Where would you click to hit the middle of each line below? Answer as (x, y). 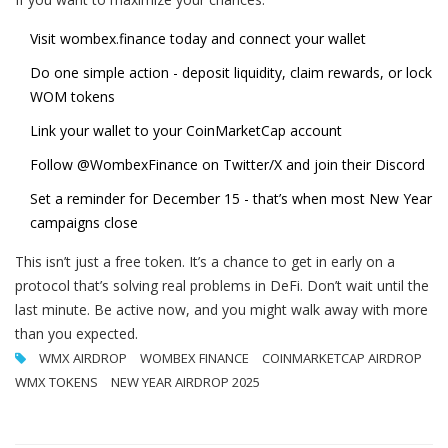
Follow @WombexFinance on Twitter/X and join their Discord (227, 165)
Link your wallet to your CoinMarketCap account (186, 131)
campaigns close (84, 223)
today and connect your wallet (266, 39)
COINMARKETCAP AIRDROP (342, 358)
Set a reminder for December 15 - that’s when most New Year (231, 199)
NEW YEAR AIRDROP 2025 (185, 382)
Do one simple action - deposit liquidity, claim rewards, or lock (231, 73)
